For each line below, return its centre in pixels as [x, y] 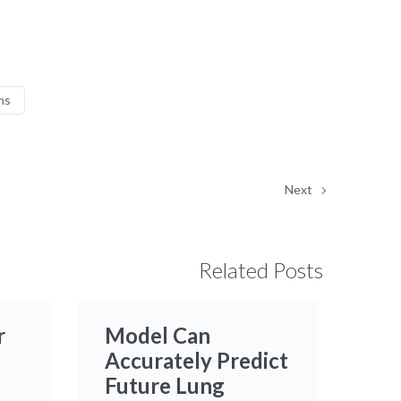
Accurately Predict [196, 360]
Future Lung [164, 385]
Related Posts [261, 270]
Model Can [157, 335]
